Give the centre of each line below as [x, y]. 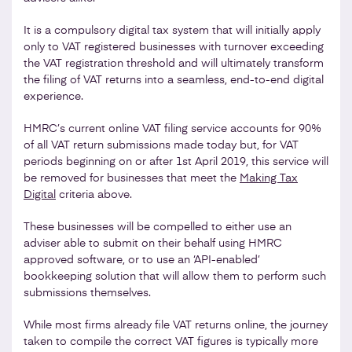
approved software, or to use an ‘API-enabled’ [142, 260]
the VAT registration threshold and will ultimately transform [174, 63]
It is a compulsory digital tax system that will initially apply [172, 30]
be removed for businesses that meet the [132, 178]
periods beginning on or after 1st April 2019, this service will [176, 161]
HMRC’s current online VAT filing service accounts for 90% [172, 128]
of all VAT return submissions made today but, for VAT [161, 145]
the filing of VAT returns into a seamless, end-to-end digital [174, 80]
